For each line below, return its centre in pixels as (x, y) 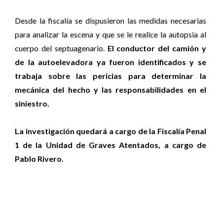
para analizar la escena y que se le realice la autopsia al (110, 34)
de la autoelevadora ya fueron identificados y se (110, 62)
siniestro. (32, 103)
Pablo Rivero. (39, 159)
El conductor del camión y (157, 48)
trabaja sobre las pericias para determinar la (110, 76)
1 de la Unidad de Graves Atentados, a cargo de (110, 145)
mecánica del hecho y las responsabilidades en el (110, 90)
